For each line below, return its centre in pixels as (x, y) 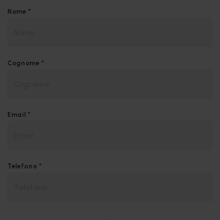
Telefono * (25, 166)
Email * (19, 115)
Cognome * (26, 63)
